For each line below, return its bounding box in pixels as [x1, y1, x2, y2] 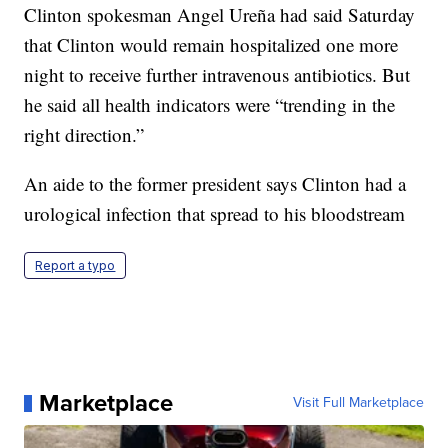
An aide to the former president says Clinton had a [24, 171, 407, 197]
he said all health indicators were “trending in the [24, 92, 396, 118]
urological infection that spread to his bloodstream [24, 201, 406, 227]
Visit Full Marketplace [292, 392, 424, 414]
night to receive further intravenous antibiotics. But [24, 62, 411, 88]
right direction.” [24, 122, 145, 148]
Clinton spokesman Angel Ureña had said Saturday [24, 2, 416, 28]
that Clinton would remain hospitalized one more [24, 32, 399, 58]
